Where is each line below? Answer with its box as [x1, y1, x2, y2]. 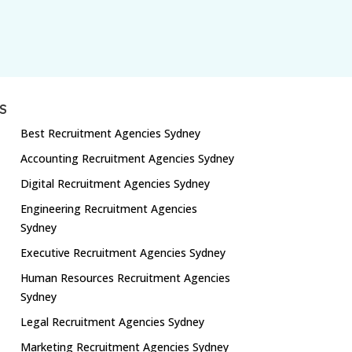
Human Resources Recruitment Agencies [20, 269, 230, 285]
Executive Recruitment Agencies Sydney [20, 244, 225, 260]
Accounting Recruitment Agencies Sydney [20, 150, 234, 166]
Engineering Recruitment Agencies [20, 200, 197, 216]
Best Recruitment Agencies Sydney [20, 125, 200, 141]
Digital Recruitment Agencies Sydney [20, 175, 210, 191]
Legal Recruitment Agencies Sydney [20, 313, 204, 329]
